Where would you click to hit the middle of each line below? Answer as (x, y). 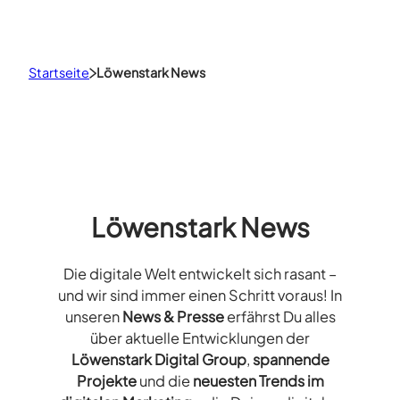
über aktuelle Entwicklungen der (200, 338)
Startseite (59, 73)
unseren (93, 317)
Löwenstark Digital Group (158, 360)
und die (164, 381)
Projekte (106, 381)
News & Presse (173, 317)
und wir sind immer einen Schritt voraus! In (200, 296)
